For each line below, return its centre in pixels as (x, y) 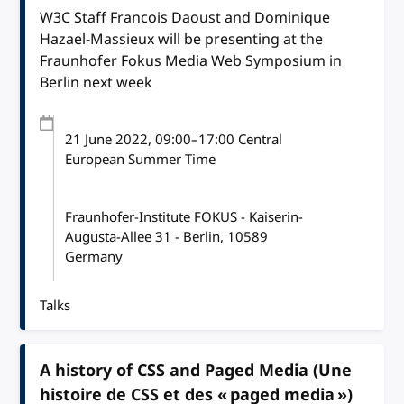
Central (259, 139)
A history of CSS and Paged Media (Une (196, 370)
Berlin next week (96, 83)
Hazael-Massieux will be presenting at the (182, 39)
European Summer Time (141, 159)
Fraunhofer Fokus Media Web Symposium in (191, 61)
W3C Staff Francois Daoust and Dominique (185, 18)
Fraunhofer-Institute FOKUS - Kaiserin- (184, 217)
